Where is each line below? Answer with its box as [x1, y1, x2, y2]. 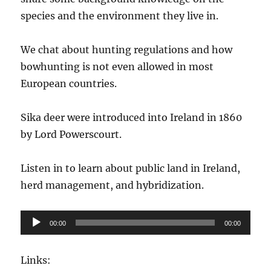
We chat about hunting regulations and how [21, 43, 233, 56]
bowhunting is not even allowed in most [21, 60, 214, 73]
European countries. [21, 77, 117, 90]
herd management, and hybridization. [21, 178, 204, 191]
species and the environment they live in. [21, 9, 219, 22]
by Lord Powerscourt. [21, 128, 122, 140]
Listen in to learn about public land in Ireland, [21, 162, 241, 174]
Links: [21, 253, 51, 266]
